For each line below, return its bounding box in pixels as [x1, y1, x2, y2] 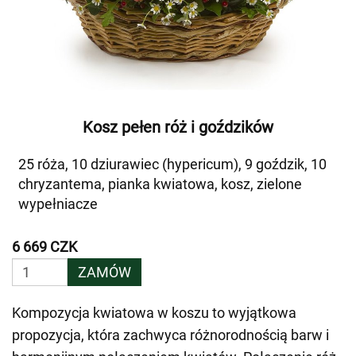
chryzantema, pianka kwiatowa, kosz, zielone [18, 176, 302, 192]
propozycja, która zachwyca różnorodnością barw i [12, 327, 329, 343]
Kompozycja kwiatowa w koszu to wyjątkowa [12, 304, 296, 321]
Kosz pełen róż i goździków [83, 118, 273, 137]
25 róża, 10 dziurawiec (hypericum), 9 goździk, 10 [18, 156, 327, 172]
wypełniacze [18, 195, 98, 212]
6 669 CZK [12, 238, 77, 255]
